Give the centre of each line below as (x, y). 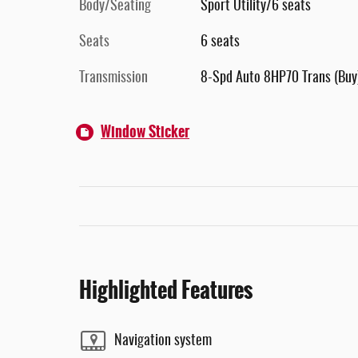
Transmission (113, 78)
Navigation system (163, 341)
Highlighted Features (166, 290)
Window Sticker (145, 132)
